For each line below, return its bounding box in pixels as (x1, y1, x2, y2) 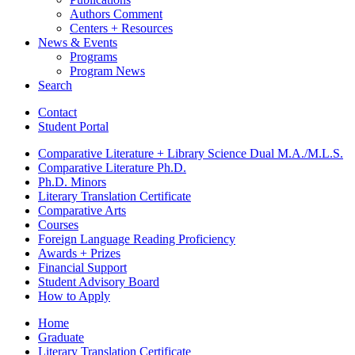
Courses (38, 217, 78, 231)
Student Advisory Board (38, 274, 159, 288)
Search (38, 78, 72, 92)
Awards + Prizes (38, 246, 120, 260)
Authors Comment (70, 6, 162, 21)
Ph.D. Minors (38, 174, 106, 189)
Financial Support (38, 260, 127, 274)
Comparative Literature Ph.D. (38, 160, 186, 174)
